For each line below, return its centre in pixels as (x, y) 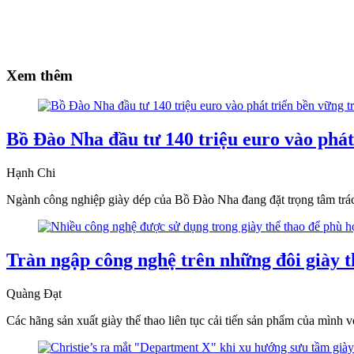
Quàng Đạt (34, 294)
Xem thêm (40, 75)
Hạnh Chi (31, 173)
